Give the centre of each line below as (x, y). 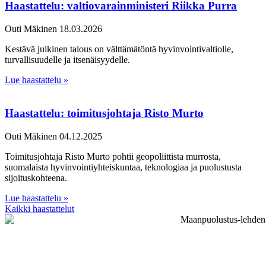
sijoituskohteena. (36, 178)
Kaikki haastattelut (39, 208)
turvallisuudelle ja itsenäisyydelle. (67, 59)
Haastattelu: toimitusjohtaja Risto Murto (104, 113)
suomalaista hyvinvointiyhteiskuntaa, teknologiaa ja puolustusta (123, 167)
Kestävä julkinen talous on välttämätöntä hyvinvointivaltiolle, (119, 49)
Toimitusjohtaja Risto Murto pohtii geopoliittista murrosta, (113, 156)
